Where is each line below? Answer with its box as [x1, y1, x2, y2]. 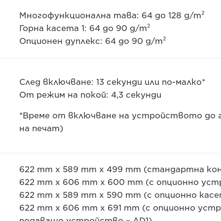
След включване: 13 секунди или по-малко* [19, 77, 205, 87]
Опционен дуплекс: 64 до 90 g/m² [19, 37, 166, 46]
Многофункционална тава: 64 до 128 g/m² [19, 11, 205, 20]
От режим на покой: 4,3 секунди [19, 90, 161, 100]
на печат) [19, 124, 63, 133]
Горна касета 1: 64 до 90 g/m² [19, 24, 150, 33]
